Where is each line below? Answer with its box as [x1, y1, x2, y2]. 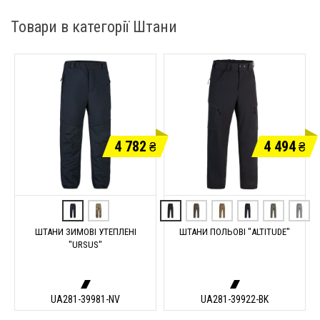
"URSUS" [69, 239, 102, 251]
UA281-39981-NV [51, 294, 120, 305]
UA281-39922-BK [201, 294, 269, 305]
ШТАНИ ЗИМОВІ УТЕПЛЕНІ [34, 226, 136, 238]
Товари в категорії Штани [11, 18, 177, 36]
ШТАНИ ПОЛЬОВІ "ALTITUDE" [179, 226, 290, 238]
